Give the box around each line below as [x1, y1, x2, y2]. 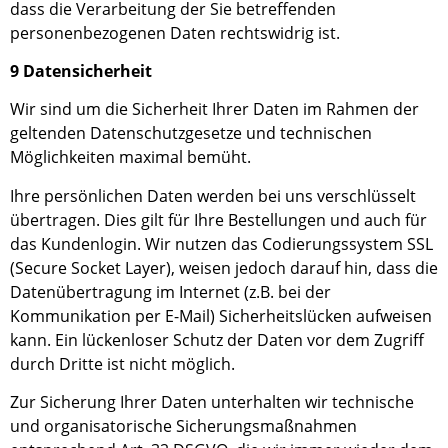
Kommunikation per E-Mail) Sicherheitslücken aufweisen [10, 304, 432, 327]
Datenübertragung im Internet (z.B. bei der [10, 280, 331, 303]
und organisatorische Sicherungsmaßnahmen [10, 415, 357, 438]
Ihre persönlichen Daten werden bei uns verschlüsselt [10, 184, 416, 207]
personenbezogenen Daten [10, 21, 220, 44]
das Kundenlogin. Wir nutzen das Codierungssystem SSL [10, 232, 433, 255]
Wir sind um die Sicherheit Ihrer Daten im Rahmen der [10, 98, 419, 121]
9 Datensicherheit [10, 60, 152, 83]
